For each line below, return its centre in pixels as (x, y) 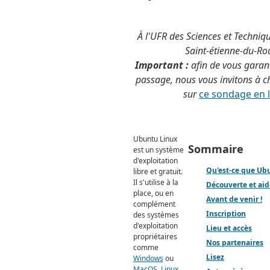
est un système (158, 150)
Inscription (226, 214)
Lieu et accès (229, 228)
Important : (162, 65)
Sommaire (216, 149)
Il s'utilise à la (155, 183)
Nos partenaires (235, 243)
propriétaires (155, 237)
